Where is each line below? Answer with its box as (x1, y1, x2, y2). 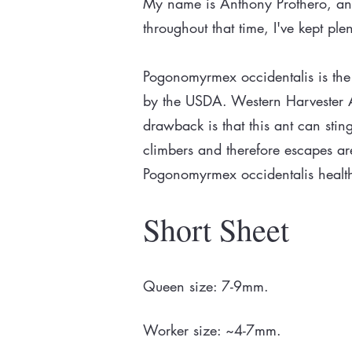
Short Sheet (143, 208, 289, 250)
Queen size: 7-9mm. (143, 277, 269, 295)
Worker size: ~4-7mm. (143, 321, 281, 339)
